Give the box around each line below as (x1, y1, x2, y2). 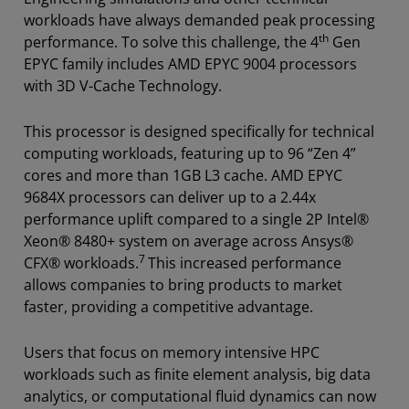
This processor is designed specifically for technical (24, 121, 374, 142)
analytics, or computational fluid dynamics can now (24, 385, 376, 406)
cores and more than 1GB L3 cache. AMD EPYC (24, 164, 342, 185)
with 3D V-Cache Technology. (24, 75, 222, 96)
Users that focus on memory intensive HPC (24, 341, 320, 362)
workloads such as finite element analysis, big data (24, 363, 371, 384)
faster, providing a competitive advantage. (24, 296, 317, 317)
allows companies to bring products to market (24, 274, 342, 295)
